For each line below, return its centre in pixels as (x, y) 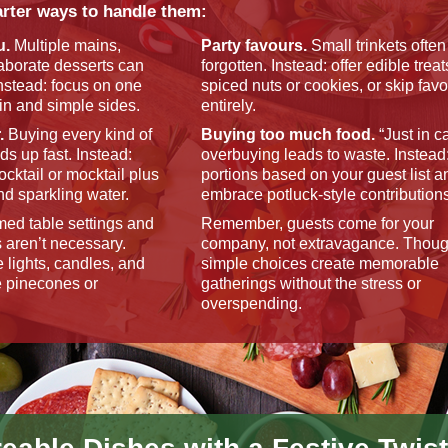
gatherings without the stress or (311, 283)
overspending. (252, 303)
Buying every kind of (78, 134)
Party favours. (254, 45)
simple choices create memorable (320, 263)
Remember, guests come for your (318, 223)
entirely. (229, 105)
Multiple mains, (65, 45)
